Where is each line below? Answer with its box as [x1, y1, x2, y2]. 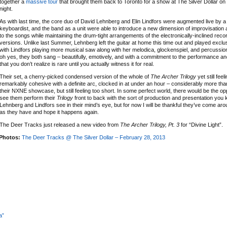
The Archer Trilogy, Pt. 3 [120, 122, 179, 128]
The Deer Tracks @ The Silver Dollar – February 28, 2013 [22, 134, 165, 140]
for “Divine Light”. [179, 122, 223, 128]
